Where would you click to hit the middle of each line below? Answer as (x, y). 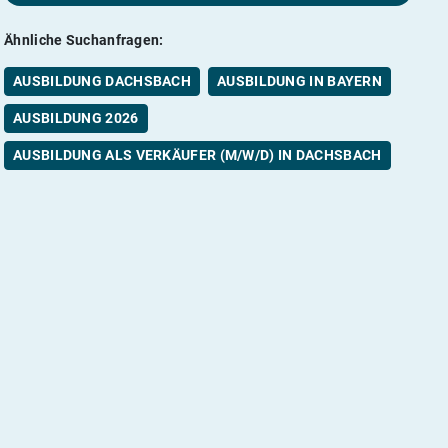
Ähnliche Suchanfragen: (84, 39)
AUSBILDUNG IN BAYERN (299, 80)
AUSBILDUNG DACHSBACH (102, 80)
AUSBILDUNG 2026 (76, 117)
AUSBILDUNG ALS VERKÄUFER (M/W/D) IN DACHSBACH (197, 154)
